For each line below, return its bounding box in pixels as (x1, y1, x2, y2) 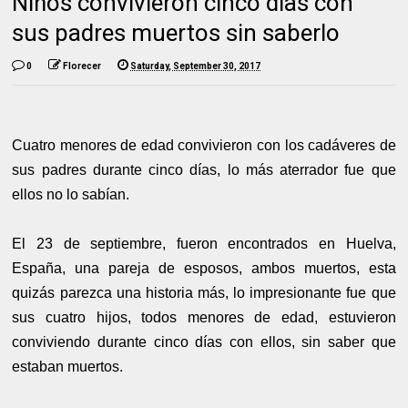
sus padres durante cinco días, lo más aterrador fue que (12, 161, 396, 178)
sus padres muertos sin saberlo (12, 18, 341, 46)
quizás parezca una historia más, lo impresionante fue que (12, 284, 396, 301)
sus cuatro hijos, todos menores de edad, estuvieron (12, 309, 396, 325)
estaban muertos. (12, 358, 124, 374)
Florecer (63, 60, 102, 71)
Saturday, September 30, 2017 (130, 60, 261, 71)
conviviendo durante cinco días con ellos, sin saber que (12, 333, 396, 350)
